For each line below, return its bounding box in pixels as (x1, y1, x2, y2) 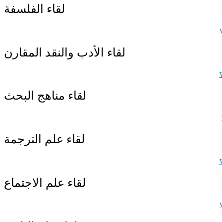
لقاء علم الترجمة (4, 132, 85, 147)
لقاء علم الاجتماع (4, 175, 86, 190)
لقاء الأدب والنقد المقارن (4, 45, 125, 59)
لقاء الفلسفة (4, 1, 65, 16)
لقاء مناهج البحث (4, 88, 86, 103)
